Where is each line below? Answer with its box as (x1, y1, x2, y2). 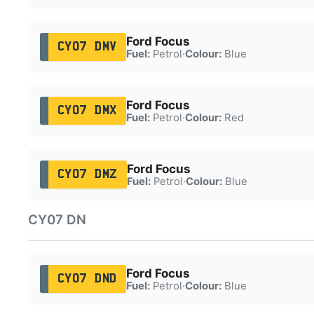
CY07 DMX (57, 104, 117, 116)
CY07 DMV (57, 41, 117, 53)
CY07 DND (57, 273, 117, 285)
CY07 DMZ (57, 168, 118, 180)
